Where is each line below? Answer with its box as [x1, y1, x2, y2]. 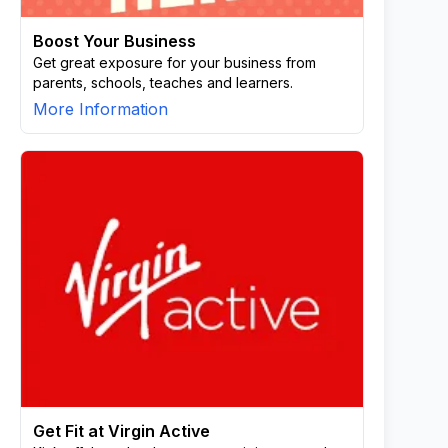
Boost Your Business [33, 31, 196, 51]
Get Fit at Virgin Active [33, 421, 210, 441]
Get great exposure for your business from [33, 54, 316, 71]
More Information [33, 99, 168, 119]
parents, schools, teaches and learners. [33, 74, 293, 91]
